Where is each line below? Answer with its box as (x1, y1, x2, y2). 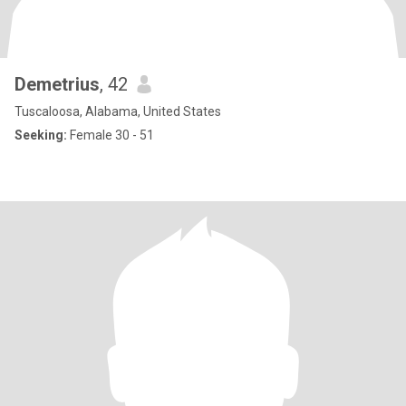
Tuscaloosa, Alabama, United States (14, 104, 221, 119)
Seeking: (14, 128, 67, 142)
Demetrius (14, 73, 100, 95)
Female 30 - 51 (67, 128, 154, 142)
